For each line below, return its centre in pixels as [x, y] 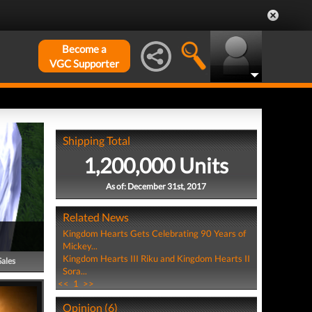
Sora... [75, 271]
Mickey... [80, 246]
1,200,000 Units [156, 165]
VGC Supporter [84, 63]
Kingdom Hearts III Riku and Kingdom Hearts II [156, 258]
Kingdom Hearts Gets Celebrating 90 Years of [154, 233]
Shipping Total [96, 140]
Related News [95, 217]
